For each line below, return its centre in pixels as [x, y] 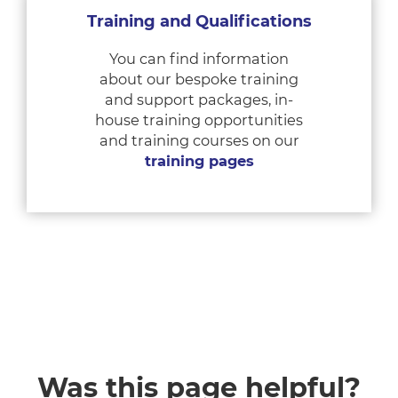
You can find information [199, 59]
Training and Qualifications [199, 21]
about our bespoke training [199, 79]
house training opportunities [199, 120]
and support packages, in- [199, 99]
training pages [199, 161]
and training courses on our [199, 140]
